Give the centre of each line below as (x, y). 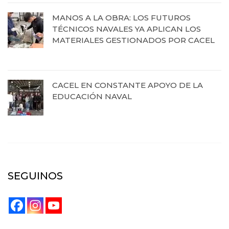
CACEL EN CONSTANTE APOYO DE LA (128, 85)
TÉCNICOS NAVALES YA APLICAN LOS (127, 29)
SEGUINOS (35, 176)
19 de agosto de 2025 (85, 54)
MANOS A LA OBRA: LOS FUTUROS (121, 18)
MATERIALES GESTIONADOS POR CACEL (133, 40)
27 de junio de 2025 (82, 111)
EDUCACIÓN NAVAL (92, 97)
